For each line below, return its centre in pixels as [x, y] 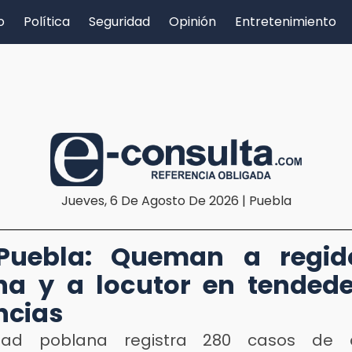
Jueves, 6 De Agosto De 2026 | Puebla [176, 200]
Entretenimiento [286, 22]
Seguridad [119, 22]
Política [47, 22]
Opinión [192, 22]
